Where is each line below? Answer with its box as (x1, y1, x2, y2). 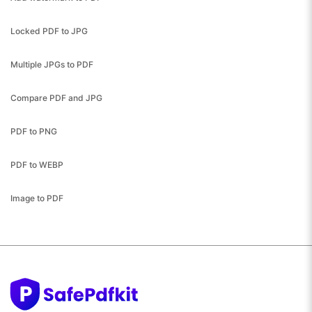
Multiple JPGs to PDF (10, 58, 93, 70)
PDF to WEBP (10, 159, 63, 170)
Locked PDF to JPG (10, 25, 88, 36)
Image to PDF (10, 192, 63, 203)
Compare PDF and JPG (10, 92, 102, 103)
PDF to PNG (10, 125, 57, 136)
